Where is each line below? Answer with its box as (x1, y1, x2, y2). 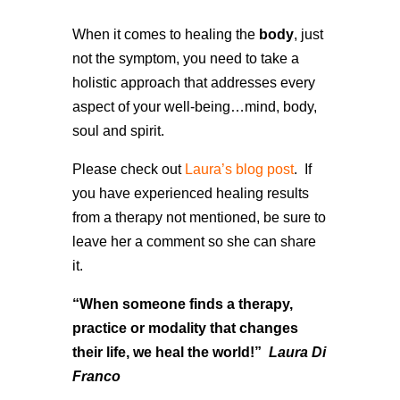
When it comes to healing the (71, 26, 259, 42)
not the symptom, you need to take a (71, 50, 299, 66)
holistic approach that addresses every (71, 74, 315, 90)
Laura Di (264, 344, 326, 360)
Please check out (71, 161, 185, 177)
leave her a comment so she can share (71, 233, 316, 249)
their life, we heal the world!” (71, 344, 265, 360)
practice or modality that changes (71, 320, 298, 336)
